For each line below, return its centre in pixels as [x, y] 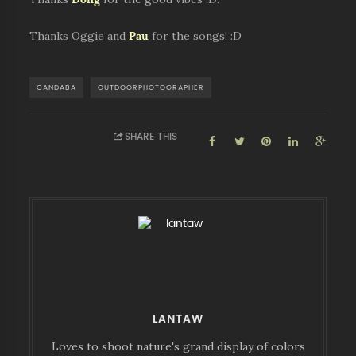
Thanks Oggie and [79, 36]
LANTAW [178, 319]
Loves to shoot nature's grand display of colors [178, 346]
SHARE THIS [151, 137]
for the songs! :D [195, 36]
